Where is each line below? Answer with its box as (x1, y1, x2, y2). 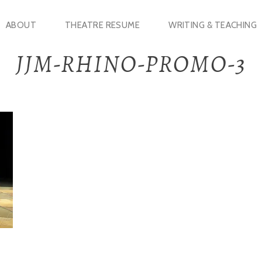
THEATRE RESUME (64, 20, 140, 31)
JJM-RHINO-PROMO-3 (16, 47, 246, 80)
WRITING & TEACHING (168, 20, 257, 31)
